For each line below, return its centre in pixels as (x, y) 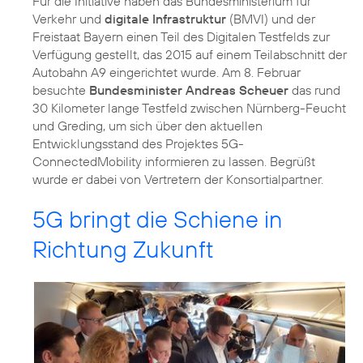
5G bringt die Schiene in (158, 219)
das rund (314, 90)
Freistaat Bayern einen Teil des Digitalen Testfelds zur (181, 36)
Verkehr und (68, 18)
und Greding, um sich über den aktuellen (147, 125)
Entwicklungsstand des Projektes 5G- (138, 143)
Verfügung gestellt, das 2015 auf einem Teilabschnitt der (190, 54)
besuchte (61, 90)
